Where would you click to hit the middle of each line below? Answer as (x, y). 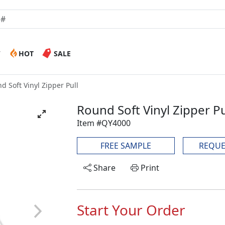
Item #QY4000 (104, 123)
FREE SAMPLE (126, 146)
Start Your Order (131, 210)
